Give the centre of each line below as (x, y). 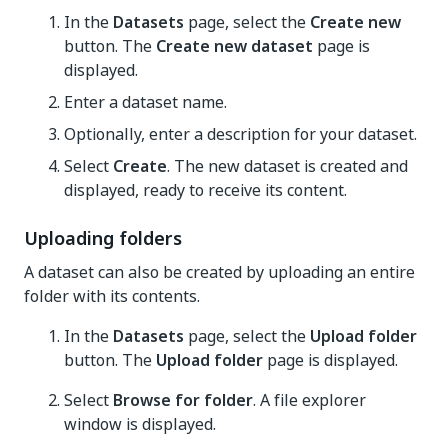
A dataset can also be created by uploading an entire (219, 272)
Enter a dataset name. (145, 102)
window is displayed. (140, 424)
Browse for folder (183, 400)
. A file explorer (309, 400)
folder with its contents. (112, 296)
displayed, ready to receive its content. (205, 190)
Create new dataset (234, 46)
